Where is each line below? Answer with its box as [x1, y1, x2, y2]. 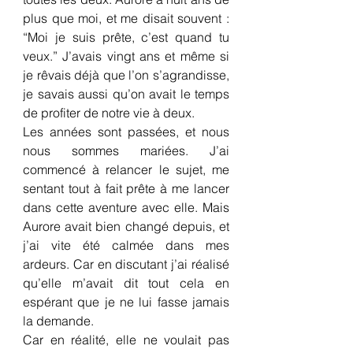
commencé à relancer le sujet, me [23, 162, 229, 177]
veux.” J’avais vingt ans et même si [23, 48, 229, 64]
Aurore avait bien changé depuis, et [23, 218, 229, 234]
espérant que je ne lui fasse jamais [23, 294, 229, 310]
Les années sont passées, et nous [23, 124, 229, 139]
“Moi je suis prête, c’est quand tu [23, 29, 229, 45]
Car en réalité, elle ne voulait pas [23, 332, 229, 347]
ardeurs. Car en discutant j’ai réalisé [23, 256, 229, 272]
